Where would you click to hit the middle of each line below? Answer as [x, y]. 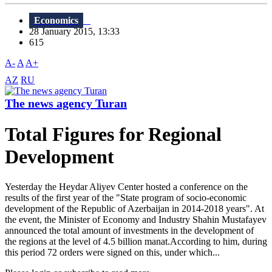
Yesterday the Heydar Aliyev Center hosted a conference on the [126, 186]
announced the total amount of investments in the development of [129, 230]
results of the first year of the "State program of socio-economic [126, 197]
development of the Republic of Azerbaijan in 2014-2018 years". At [134, 208]
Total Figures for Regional [113, 134]
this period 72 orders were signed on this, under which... [112, 252]
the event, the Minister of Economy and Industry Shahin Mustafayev [136, 219]
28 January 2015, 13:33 [78, 32]
